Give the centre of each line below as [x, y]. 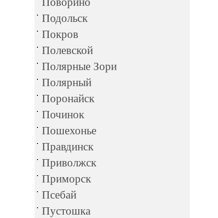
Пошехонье [69, 131]
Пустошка [66, 211]
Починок [63, 115]
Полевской [67, 50]
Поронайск [68, 99]
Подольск [65, 18]
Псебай [59, 195]
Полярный [67, 82]
